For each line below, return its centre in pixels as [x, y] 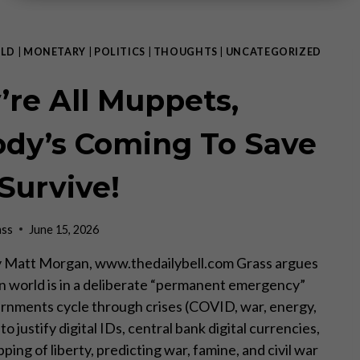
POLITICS [119, 52]
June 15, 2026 [64, 229]
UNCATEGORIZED [273, 52]
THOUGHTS [185, 52]
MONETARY [54, 52]
